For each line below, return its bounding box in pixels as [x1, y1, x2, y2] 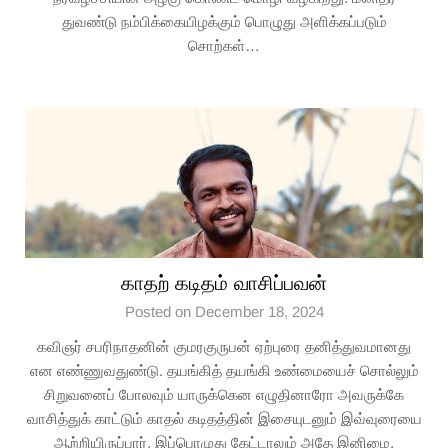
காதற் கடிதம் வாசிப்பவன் [121, 272, 327, 294]
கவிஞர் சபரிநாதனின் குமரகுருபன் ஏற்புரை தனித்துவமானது [37, 338, 411, 355]
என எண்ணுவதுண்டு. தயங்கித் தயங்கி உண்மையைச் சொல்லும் [29, 362, 419, 379]
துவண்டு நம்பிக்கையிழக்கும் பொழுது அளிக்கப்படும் [61, 13, 387, 30]
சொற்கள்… [188, 37, 260, 54]
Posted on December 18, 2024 [124, 303, 324, 320]
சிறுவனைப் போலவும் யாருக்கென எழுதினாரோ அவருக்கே [44, 386, 404, 403]
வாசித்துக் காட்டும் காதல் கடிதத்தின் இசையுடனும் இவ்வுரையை [26, 410, 422, 427]
